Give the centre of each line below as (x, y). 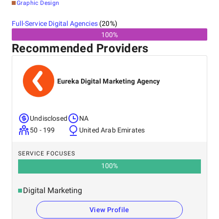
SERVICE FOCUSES (47, 153)
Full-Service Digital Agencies (55, 23)
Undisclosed (49, 118)
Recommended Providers (80, 48)
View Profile (109, 210)
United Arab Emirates (112, 130)
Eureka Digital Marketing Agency (109, 81)
